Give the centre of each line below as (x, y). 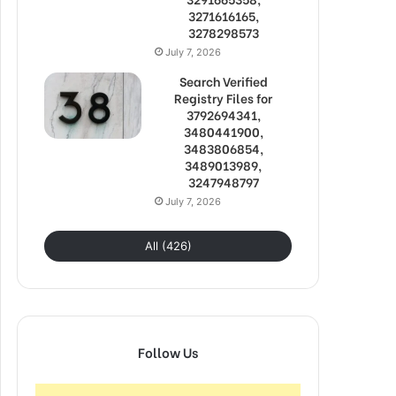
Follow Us (168, 351)
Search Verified (223, 80)
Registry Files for (223, 97)
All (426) (168, 245)
